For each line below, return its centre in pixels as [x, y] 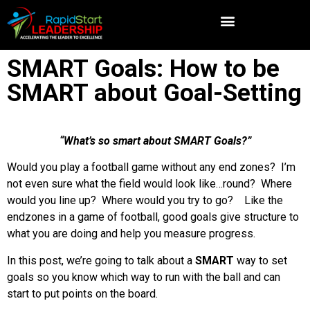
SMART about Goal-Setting [154, 93]
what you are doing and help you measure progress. [131, 234]
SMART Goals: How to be [143, 69]
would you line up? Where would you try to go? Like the [145, 201]
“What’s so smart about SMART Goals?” [155, 141]
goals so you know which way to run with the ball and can [144, 277]
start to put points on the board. [82, 293]
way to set [261, 260]
